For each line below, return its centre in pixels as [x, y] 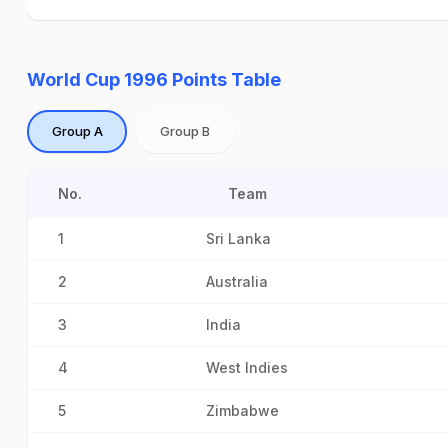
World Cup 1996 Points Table [154, 79]
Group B [185, 131]
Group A [77, 131]
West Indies [247, 367]
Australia [237, 281]
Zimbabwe [242, 410]
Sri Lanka [238, 238]
